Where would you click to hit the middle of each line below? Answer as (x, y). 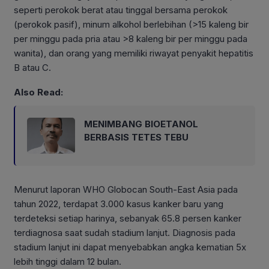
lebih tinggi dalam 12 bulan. (68, 262)
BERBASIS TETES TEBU (136, 138)
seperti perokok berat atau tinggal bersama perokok (121, 10)
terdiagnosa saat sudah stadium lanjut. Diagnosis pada (125, 233)
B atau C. (32, 67)
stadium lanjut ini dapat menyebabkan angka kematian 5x (130, 247)
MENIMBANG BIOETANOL (141, 124)
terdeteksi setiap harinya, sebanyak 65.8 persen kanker (128, 219)
